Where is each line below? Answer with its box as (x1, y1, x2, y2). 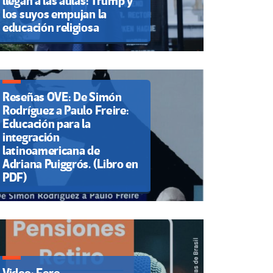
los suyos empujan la (2, 7, 107, 23)
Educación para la (2, 116, 91, 132)
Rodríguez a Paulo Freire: (2, 102, 129, 118)
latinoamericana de (2, 143, 100, 158)
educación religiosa (2, 20, 99, 36)
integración (2, 129, 60, 145)
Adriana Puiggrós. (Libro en (2, 156, 138, 172)
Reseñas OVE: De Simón (2, 89, 122, 105)
